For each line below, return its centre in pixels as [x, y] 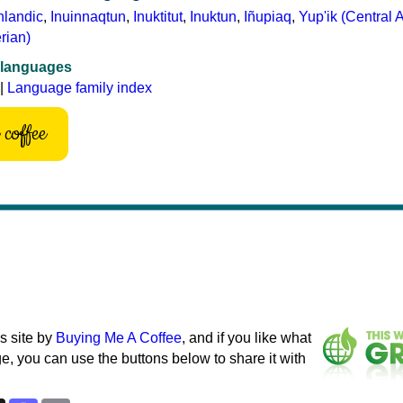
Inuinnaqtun [88, 16]
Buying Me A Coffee [119, 337]
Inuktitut [158, 16]
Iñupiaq [268, 16]
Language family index [80, 87]
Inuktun [213, 16]
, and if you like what [246, 337]
